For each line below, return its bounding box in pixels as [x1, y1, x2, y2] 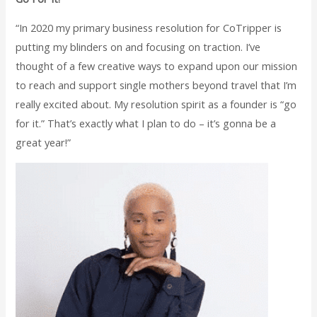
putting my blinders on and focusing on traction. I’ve [16, 40, 261, 54]
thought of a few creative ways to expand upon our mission [16, 59, 298, 74]
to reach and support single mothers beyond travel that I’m [16, 78, 297, 93]
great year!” [16, 135, 71, 150]
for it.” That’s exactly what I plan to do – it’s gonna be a [16, 116, 277, 131]
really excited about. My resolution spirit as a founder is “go [16, 97, 297, 112]
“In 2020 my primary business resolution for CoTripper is [16, 21, 282, 35]
